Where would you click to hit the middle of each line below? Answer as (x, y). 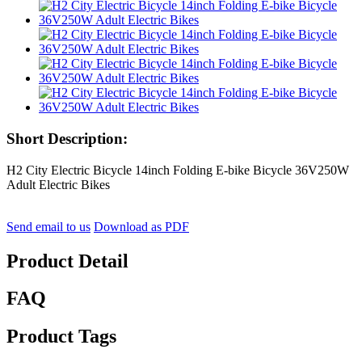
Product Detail (67, 261)
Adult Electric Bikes (58, 184)
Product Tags (61, 337)
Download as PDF (141, 226)
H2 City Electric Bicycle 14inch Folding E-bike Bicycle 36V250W (178, 170)
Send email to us (48, 226)
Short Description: (67, 138)
